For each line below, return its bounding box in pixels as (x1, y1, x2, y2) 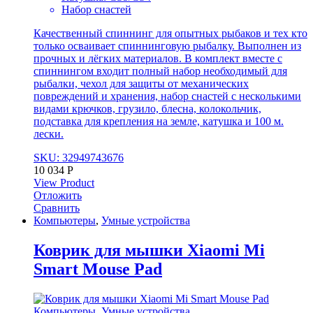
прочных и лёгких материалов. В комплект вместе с (34, 52, 282, 64)
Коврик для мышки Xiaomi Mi (34, 240, 265, 259)
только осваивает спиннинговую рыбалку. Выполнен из (34, 39, 301, 52)
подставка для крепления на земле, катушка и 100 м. (34, 115, 284, 127)
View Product (34, 176, 94, 189)
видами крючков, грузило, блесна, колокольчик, (34, 102, 261, 115)
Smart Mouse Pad (34, 259, 162, 278)
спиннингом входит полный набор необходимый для (34, 64, 287, 77)
